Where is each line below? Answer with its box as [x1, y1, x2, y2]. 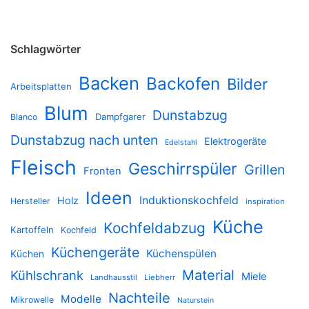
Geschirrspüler [128, 159, 237, 179]
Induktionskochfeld [139, 194, 239, 208]
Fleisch [10, 155, 77, 180]
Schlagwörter [10, 42, 81, 57]
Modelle [61, 292, 101, 306]
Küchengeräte [51, 244, 139, 261]
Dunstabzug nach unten [10, 132, 158, 149]
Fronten [83, 165, 121, 178]
